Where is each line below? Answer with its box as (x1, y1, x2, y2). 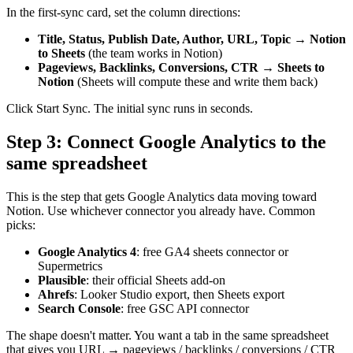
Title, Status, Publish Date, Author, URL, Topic (38, 32, 291, 46)
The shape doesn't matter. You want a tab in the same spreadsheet (6, 329, 329, 343)
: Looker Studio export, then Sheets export (74, 288, 284, 302)
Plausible (38, 273, 86, 288)
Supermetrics (38, 259, 102, 273)
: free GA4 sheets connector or (136, 245, 288, 259)
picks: (6, 218, 35, 232)
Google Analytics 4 (38, 245, 136, 259)
